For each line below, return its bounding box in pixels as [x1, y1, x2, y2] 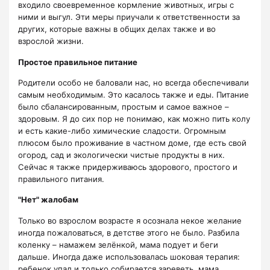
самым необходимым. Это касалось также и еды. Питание [18, 89, 249, 99]
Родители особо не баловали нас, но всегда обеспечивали [18, 77, 249, 87]
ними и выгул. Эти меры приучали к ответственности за [18, 12, 240, 22]
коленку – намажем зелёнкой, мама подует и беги [18, 239, 218, 250]
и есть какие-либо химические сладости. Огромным [18, 125, 226, 136]
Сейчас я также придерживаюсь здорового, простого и [18, 162, 237, 172]
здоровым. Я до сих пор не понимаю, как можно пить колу [18, 113, 250, 124]
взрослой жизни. [18, 36, 84, 46]
